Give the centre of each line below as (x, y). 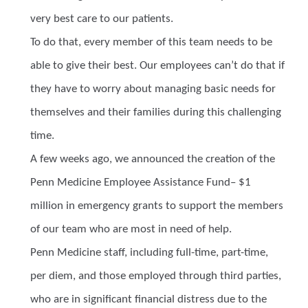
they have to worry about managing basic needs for (153, 89)
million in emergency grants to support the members (157, 206)
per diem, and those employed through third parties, (156, 276)
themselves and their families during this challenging (156, 112)
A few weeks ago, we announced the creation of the (153, 159)
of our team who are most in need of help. (131, 229)
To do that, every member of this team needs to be (151, 42)
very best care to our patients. (102, 19)
